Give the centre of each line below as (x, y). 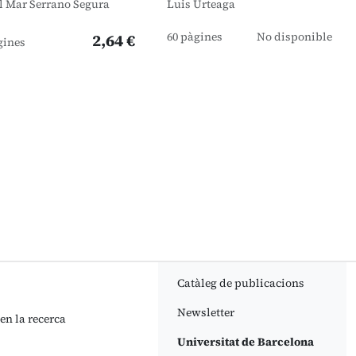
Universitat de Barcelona (245, 342)
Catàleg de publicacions (240, 283)
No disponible (294, 37)
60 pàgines (195, 37)
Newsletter (205, 312)
